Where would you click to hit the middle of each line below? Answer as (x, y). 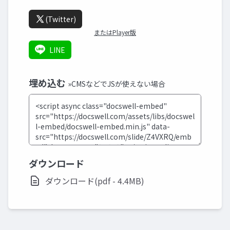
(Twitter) (61, 19)
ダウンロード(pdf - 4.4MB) (95, 180)
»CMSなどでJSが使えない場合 (117, 83)
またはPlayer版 (115, 32)
